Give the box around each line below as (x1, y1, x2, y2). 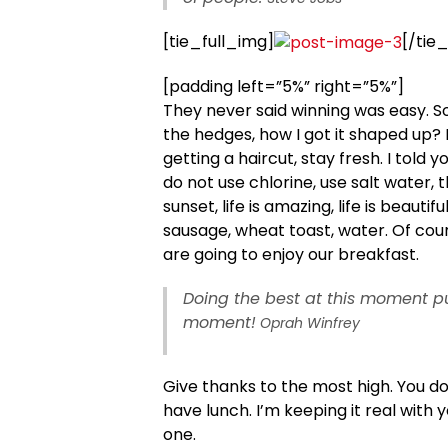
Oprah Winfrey (256, 312, 360, 333)
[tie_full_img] (163, 30, 274, 54)
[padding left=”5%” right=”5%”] (163, 74, 404, 98)
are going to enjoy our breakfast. (163, 242, 419, 266)
